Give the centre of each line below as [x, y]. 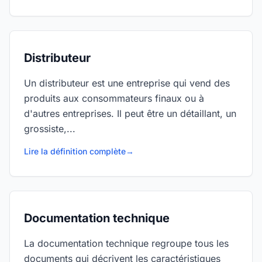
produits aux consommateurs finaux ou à [114, 98]
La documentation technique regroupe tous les [126, 243]
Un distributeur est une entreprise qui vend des [127, 83]
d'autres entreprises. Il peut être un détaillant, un [130, 113]
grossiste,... [50, 129]
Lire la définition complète [75, 151]
